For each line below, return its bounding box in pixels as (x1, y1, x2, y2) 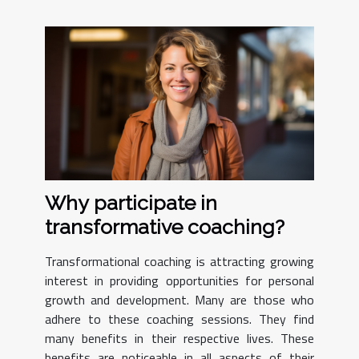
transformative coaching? (45, 214, 284, 239)
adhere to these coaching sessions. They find (45, 309, 314, 329)
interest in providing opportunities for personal (45, 270, 314, 290)
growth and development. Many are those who (45, 289, 314, 309)
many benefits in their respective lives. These (45, 328, 314, 348)
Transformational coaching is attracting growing (45, 251, 314, 271)
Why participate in (45, 190, 217, 215)
